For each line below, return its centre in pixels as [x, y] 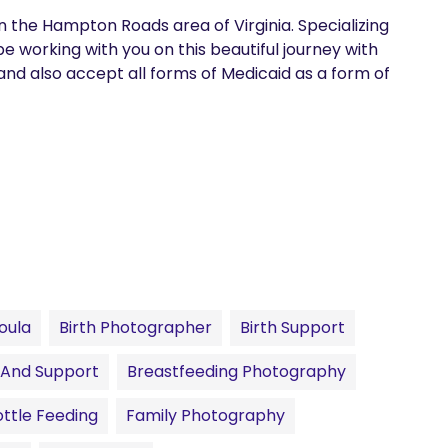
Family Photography [205, 415]
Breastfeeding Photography [236, 371]
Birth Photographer [135, 327]
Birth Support [292, 327]
